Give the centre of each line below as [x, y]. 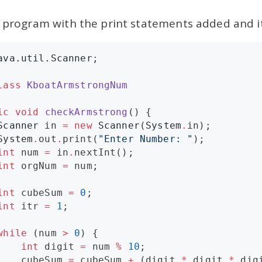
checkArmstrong [86, 112]
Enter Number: [146, 139]
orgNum [39, 166]
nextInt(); [104, 153]
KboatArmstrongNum [77, 85]
